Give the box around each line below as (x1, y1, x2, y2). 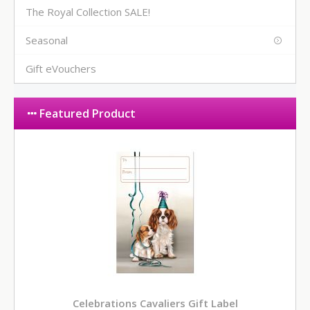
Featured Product (37, 106, 136, 122)
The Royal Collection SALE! (26, 5, 150, 19)
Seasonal (26, 33, 68, 48)
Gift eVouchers (26, 62, 96, 76)
